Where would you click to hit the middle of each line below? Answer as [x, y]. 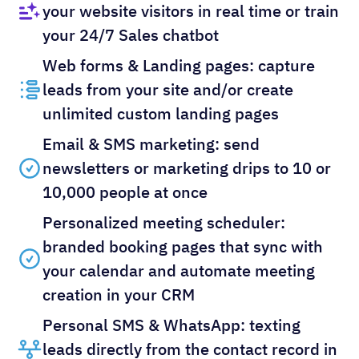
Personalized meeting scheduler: [164, 222]
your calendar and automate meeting [179, 270]
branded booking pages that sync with [183, 246]
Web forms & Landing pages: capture [179, 65]
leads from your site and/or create [168, 89]
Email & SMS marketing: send [151, 143]
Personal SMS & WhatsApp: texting [171, 325]
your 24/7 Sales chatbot [131, 34]
